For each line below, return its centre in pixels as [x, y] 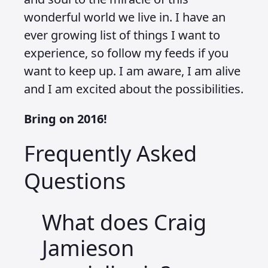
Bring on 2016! [66, 119]
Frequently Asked [110, 153]
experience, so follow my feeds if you [126, 53]
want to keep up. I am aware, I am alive [132, 71]
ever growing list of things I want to [122, 35]
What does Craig [124, 222]
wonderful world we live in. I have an [125, 17]
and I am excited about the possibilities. [134, 89]
